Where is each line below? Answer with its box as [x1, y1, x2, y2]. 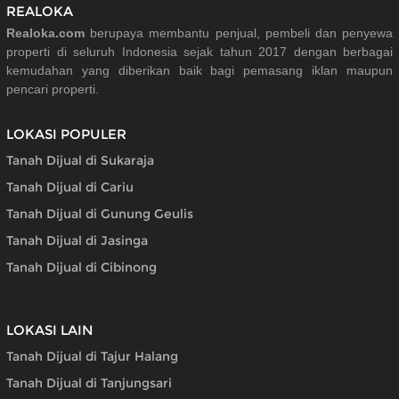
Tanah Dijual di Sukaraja [6, 152, 154, 168]
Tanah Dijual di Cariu [6, 179, 134, 195]
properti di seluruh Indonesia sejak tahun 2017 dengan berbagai [6, 45, 393, 60]
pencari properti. [6, 82, 99, 97]
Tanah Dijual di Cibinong [6, 259, 157, 275]
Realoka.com [6, 26, 85, 41]
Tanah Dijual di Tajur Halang [6, 347, 178, 364]
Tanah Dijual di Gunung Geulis [6, 206, 193, 222]
